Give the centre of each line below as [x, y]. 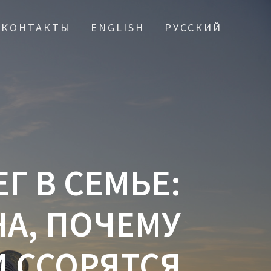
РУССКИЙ [193, 28]
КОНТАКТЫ [37, 28]
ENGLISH [118, 28]
